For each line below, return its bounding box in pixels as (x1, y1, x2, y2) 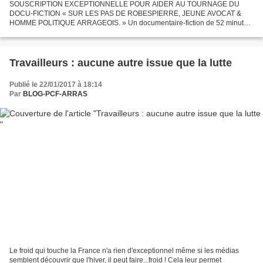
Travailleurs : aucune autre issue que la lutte (9, 56, 232, 69)
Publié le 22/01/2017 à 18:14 (9, 80, 102, 89)
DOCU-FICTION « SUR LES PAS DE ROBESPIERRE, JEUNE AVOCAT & (9, 9, 241, 18)
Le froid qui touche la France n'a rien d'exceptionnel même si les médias (9, 247, 239, 255)
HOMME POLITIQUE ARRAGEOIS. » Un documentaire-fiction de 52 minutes (9, 18, 251, 27)
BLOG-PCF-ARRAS (23, 89, 87, 98)
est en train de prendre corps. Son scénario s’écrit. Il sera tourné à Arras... (9, 28, 242, 36)
